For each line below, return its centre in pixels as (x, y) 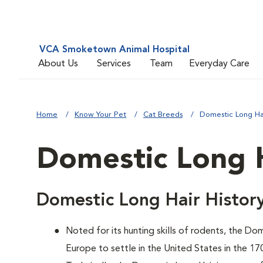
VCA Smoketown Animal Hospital (114, 50)
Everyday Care (219, 64)
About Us (58, 64)
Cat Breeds (163, 115)
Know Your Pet (100, 115)
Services (114, 64)
